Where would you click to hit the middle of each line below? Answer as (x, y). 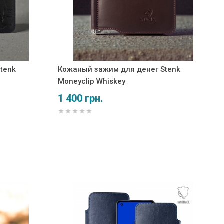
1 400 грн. (80, 98)
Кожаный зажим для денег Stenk (119, 69)
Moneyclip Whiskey (92, 81)
